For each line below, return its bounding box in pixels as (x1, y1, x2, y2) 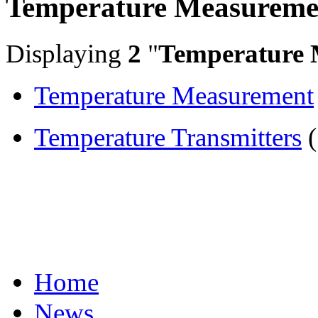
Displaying (6, 38, 128, 68)
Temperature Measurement (34, 80, 314, 110)
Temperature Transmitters (34, 122, 302, 152)
